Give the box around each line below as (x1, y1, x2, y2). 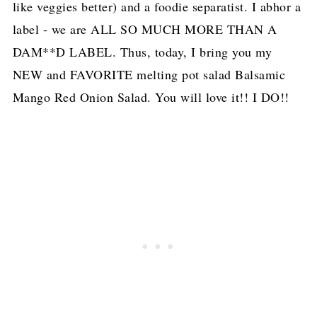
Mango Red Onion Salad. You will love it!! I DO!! (12, 88, 289, 105)
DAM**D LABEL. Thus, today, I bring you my (12, 43, 272, 60)
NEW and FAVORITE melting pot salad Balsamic (12, 66, 286, 83)
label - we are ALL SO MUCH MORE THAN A (12, 21, 277, 38)
